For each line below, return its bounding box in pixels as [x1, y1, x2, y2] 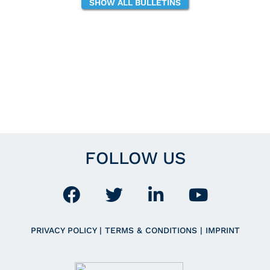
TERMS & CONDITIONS [104, 225, 200, 236]
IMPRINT [205, 225, 240, 236]
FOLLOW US [84, 148, 186, 169]
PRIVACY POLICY [30, 225, 99, 236]
